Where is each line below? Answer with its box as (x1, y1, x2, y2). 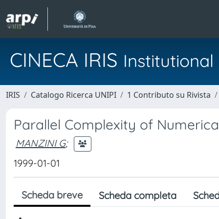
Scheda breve (22, 189, 83, 201)
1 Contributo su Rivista (127, 89, 211, 100)
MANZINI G (16, 136, 66, 149)
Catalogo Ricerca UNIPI (31, 89, 116, 100)
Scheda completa (99, 189, 176, 201)
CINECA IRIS (10, 47, 123, 72)
